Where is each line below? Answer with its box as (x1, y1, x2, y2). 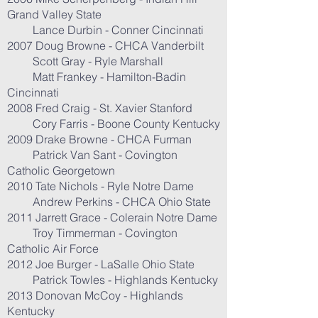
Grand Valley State (7, 7, 102, 21)
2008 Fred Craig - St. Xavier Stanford (7, 101, 192, 115)
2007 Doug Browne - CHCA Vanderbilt (7, 38, 204, 53)
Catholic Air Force (7, 241, 99, 256)
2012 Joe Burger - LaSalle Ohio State (7, 257, 194, 271)
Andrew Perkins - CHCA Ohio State (7, 194, 211, 209)
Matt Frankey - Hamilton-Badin (7, 70, 186, 84)
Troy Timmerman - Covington (7, 226, 177, 240)
